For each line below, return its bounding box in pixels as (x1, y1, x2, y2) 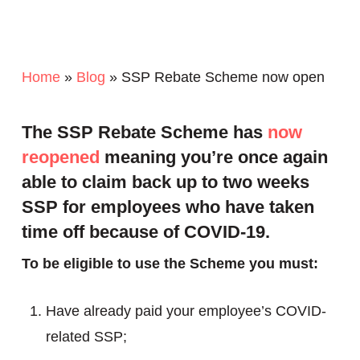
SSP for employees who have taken (21, 197, 314, 217)
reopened (21, 147, 100, 167)
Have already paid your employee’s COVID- (45, 303, 326, 319)
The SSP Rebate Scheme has (21, 122, 268, 142)
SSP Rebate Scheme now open (121, 69, 325, 85)
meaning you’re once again (99, 147, 328, 167)
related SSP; (45, 329, 127, 345)
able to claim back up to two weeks (21, 172, 309, 192)
